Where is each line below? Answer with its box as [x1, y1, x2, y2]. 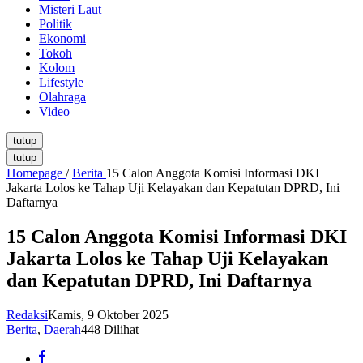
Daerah [44, 322, 81, 337]
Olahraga [39, 90, 86, 105]
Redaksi [6, 308, 48, 322]
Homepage [6, 166, 62, 181]
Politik [39, 17, 72, 32]
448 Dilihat [81, 322, 139, 337]
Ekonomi [39, 32, 86, 46]
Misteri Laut [39, 2, 101, 17]
